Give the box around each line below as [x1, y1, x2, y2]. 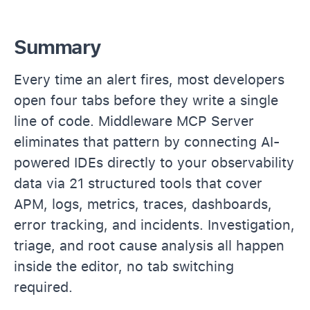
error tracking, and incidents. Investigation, [14, 216, 295, 233]
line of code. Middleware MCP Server [14, 112, 254, 129]
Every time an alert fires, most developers [14, 71, 284, 88]
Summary [14, 35, 101, 59]
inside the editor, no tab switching [14, 257, 234, 275]
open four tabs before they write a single [14, 91, 278, 109]
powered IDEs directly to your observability [14, 154, 294, 171]
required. [14, 278, 73, 295]
